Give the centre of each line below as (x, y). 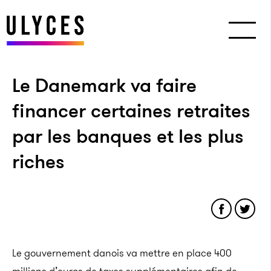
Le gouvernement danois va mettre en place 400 (122, 253)
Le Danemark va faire (104, 85)
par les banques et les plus (128, 136)
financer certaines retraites (131, 111)
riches (38, 162)
